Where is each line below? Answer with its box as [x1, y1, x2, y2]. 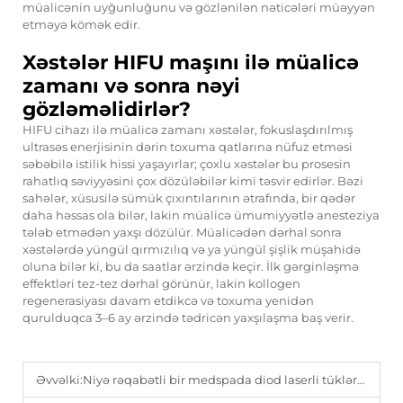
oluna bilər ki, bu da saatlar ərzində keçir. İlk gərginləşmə [22, 259, 359, 274]
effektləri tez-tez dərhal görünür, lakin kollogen [22, 276, 300, 291]
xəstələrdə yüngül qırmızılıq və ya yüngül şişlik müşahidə [22, 242, 361, 257]
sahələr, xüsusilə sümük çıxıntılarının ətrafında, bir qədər [22, 191, 355, 206]
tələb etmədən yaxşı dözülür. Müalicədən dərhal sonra [22, 225, 342, 240]
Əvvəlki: [36, 372, 83, 388]
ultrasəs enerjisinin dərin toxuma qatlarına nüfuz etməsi [22, 139, 353, 155]
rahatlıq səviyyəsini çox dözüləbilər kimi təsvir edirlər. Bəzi [22, 174, 363, 189]
